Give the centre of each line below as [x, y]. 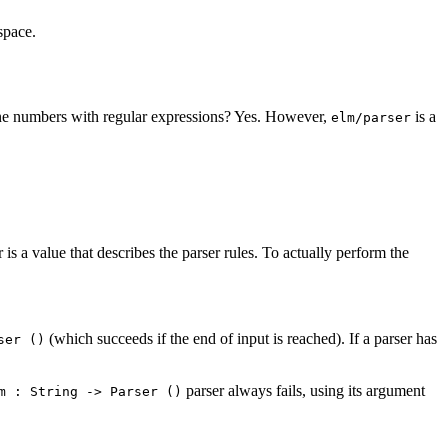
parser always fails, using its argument [303, 391]
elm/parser [371, 117]
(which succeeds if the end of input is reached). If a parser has [241, 339]
